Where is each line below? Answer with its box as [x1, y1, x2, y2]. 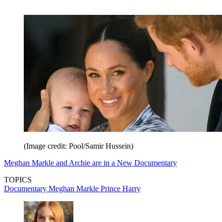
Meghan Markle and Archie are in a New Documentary [4, 158, 177, 167]
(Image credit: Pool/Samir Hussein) [24, 141, 133, 150]
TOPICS [4, 175, 32, 184]
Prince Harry [101, 184, 141, 193]
